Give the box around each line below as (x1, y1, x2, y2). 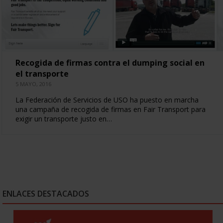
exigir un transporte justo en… (15, 113, 112, 123)
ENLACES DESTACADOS (2, 188, 89, 199)
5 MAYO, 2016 (15, 80, 51, 88)
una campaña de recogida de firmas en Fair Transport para (15, 104, 206, 114)
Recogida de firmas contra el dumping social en (15, 57, 205, 68)
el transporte (15, 68, 69, 79)
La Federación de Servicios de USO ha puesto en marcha (15, 95, 199, 105)
